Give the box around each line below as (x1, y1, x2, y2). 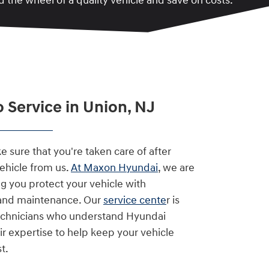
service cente (103, 193, 166, 207)
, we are (158, 160, 195, 175)
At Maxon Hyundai (71, 160, 158, 175)
